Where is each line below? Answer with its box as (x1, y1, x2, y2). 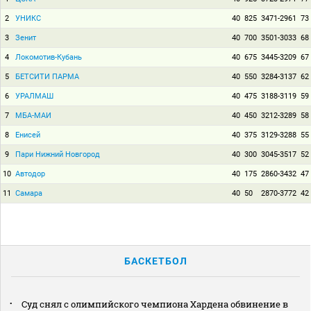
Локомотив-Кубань (15, 53, 82, 62)
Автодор (15, 169, 45, 179)
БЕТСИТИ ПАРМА (15, 72, 79, 82)
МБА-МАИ (15, 111, 51, 121)
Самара (15, 189, 42, 199)
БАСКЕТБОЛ (124, 255, 187, 267)
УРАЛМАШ (15, 92, 53, 101)
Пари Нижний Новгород (15, 150, 100, 160)
